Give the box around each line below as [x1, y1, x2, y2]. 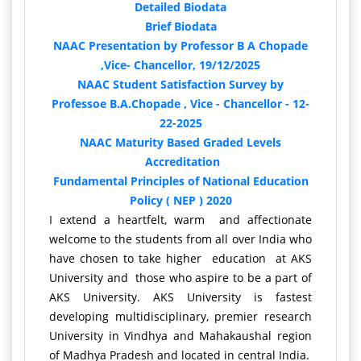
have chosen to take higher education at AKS [49, 250, 312, 266]
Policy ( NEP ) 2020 [129, 192, 232, 208]
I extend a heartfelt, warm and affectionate [49, 211, 312, 227]
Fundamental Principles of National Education [52, 172, 309, 189]
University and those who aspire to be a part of [49, 269, 312, 285]
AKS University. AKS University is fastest [49, 288, 312, 305]
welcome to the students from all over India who [49, 230, 312, 247]
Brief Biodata [144, 18, 217, 34]
